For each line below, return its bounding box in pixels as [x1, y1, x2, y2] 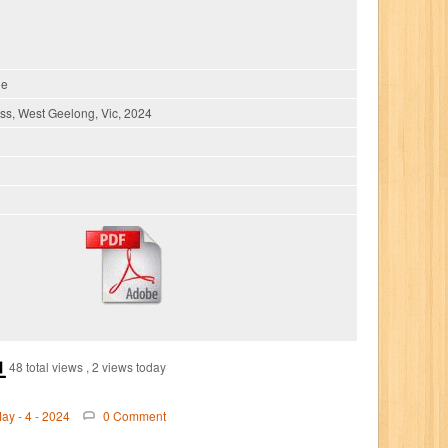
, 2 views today [86, 358, 166, 376]
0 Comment [103, 407, 166, 424]
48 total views [6, 358, 86, 376]
